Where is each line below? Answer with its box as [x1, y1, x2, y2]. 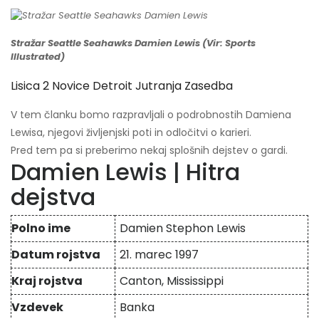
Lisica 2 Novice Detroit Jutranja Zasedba [11, 77, 233, 94]
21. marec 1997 [120, 246, 199, 263]
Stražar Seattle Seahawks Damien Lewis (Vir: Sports [11, 36, 256, 51]
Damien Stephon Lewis [120, 219, 246, 236]
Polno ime [11, 219, 70, 236]
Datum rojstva [11, 246, 100, 263]
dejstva [11, 180, 95, 213]
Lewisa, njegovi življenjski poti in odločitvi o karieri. [11, 125, 251, 140]
